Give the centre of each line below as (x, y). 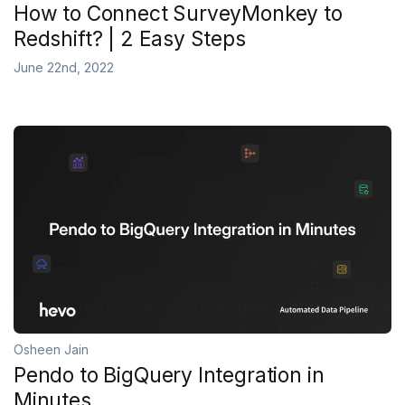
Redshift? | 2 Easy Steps (130, 38)
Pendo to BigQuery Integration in (169, 375)
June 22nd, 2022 (64, 67)
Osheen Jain (51, 349)
